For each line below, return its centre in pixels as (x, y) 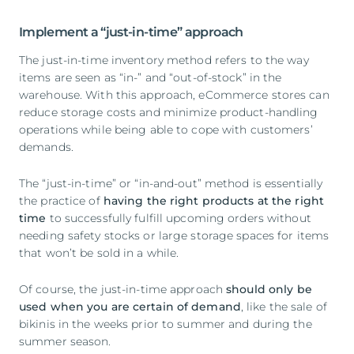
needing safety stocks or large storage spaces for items (174, 235)
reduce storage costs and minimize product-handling (169, 112)
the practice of (61, 200)
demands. (46, 147)
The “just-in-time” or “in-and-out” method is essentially (171, 183)
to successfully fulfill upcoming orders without (179, 218)
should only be (269, 289)
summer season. (65, 341)
